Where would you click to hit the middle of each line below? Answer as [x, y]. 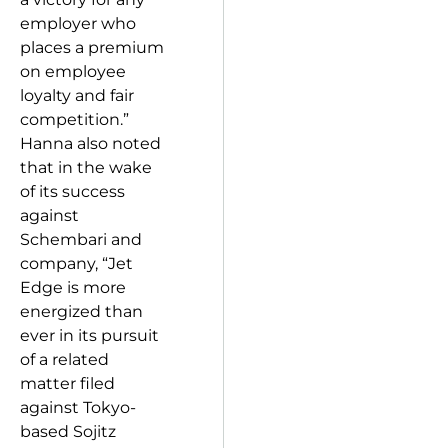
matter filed [67, 383]
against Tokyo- [78, 407]
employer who [78, 23]
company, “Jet [76, 263]
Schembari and [81, 239]
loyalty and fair [77, 95]
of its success [72, 191]
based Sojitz [68, 431]
